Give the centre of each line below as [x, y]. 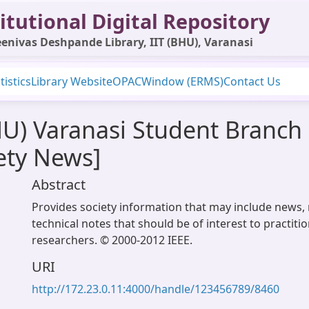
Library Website [72, 81]
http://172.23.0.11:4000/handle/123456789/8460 [156, 289]
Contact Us [252, 81]
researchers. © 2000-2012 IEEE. [112, 240]
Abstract [59, 185]
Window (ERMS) [182, 81]
